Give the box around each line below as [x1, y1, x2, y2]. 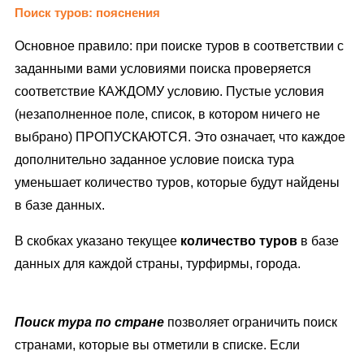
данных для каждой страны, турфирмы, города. [15, 256, 301, 271]
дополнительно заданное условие [15, 152, 223, 167]
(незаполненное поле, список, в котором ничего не [15, 106, 320, 121]
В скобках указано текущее [15, 233, 180, 248]
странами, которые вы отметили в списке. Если [15, 337, 300, 352]
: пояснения [89, 6, 160, 19]
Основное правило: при [15, 38, 161, 53]
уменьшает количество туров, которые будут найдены [15, 175, 340, 189]
